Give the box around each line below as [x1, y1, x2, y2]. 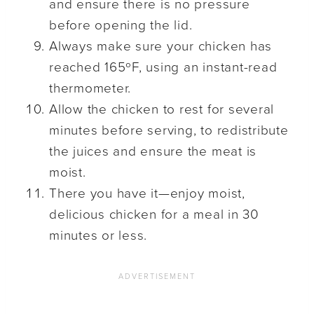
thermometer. [49, 81, 132, 97]
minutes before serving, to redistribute [49, 123, 289, 139]
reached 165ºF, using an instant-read [49, 60, 278, 76]
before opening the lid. [49, 18, 193, 34]
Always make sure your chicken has [49, 39, 273, 55]
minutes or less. [49, 228, 148, 244]
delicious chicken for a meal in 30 [49, 207, 259, 223]
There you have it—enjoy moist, [49, 186, 245, 202]
